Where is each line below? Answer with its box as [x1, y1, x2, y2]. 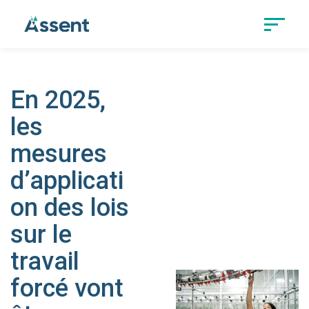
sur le [10, 220, 72, 249]
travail [10, 247, 80, 276]
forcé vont [10, 274, 124, 303]
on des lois [10, 193, 130, 222]
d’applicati [10, 166, 124, 195]
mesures [10, 139, 108, 168]
